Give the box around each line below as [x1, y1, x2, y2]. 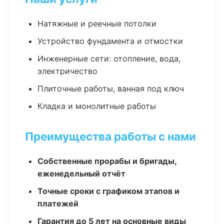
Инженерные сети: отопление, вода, [37, 53, 180, 63]
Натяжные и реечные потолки [37, 18, 156, 28]
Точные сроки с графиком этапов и [37, 186, 179, 196]
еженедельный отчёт [37, 168, 125, 178]
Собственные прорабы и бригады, [37, 156, 176, 166]
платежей [37, 198, 78, 208]
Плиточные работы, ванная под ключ [37, 83, 184, 93]
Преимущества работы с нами [25, 129, 196, 143]
